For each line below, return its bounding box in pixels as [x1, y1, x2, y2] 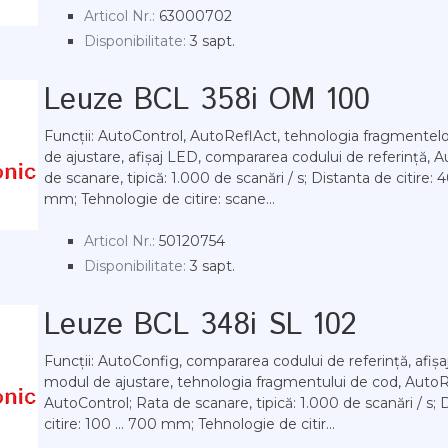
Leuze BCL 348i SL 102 [44, 304, 358, 347]
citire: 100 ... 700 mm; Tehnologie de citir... [44, 415, 335, 433]
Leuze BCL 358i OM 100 [44, 79, 371, 122]
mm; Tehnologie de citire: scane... [44, 190, 275, 208]
